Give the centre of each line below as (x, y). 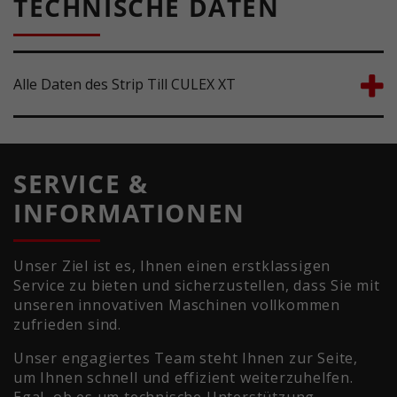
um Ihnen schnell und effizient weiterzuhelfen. (183, 377)
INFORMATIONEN (129, 212)
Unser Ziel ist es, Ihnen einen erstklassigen (172, 265)
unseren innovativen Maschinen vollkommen (177, 304)
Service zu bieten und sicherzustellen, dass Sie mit (197, 285)
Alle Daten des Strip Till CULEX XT (125, 84)
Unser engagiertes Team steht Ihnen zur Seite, (186, 358)
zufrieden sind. (68, 324)
